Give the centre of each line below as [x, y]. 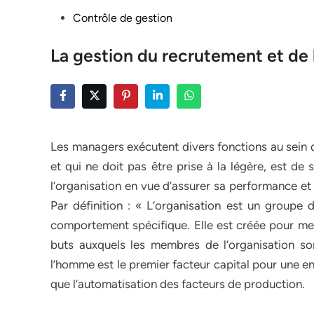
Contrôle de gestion [123, 18]
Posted [67, 17]
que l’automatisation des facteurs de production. [178, 284]
